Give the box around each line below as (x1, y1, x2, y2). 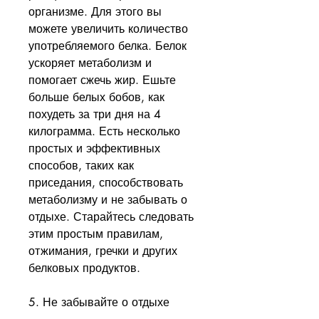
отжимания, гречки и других (28, 244, 177, 259)
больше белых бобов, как (28, 90, 164, 105)
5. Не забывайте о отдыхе (28, 295, 169, 310)
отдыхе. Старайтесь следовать (28, 209, 194, 225)
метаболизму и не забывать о (28, 192, 187, 208)
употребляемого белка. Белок (28, 38, 187, 54)
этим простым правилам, (28, 226, 163, 242)
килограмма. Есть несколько (28, 124, 180, 140)
